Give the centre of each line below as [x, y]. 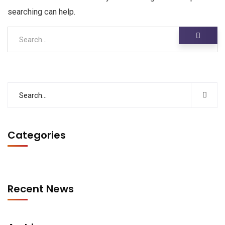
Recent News [41, 189]
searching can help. [41, 12]
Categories [37, 135]
